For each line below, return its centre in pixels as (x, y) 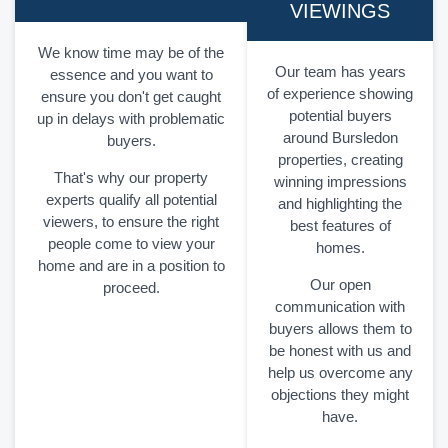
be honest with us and (340, 351)
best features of (340, 226)
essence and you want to (131, 75)
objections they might (340, 395)
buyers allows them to (340, 329)
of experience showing (340, 94)
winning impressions (340, 182)
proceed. (131, 288)
